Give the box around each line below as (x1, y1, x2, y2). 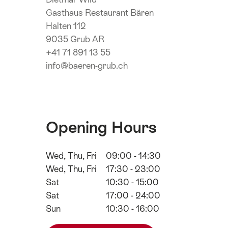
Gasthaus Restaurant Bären (46, 7, 154, 18)
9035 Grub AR (46, 34, 104, 44)
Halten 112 (46, 20, 86, 31)
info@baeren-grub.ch (46, 60, 128, 71)
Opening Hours (46, 118, 157, 136)
